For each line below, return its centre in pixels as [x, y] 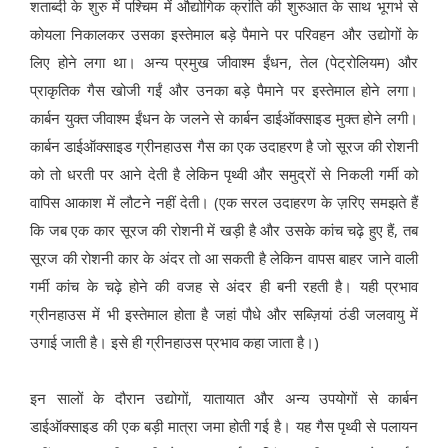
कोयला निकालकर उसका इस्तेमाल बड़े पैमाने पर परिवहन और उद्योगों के [224, 34]
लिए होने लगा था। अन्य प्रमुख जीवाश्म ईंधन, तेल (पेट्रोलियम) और [224, 62]
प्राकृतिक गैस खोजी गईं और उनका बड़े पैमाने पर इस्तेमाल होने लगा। [224, 90]
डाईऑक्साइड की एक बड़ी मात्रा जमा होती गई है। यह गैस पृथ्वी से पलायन [224, 426]
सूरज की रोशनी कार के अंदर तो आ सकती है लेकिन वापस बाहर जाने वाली [224, 258]
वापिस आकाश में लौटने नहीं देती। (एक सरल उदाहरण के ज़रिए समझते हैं [224, 202]
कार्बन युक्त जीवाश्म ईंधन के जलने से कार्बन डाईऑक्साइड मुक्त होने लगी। [224, 118]
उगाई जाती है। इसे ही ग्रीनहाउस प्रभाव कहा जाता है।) [174, 342]
